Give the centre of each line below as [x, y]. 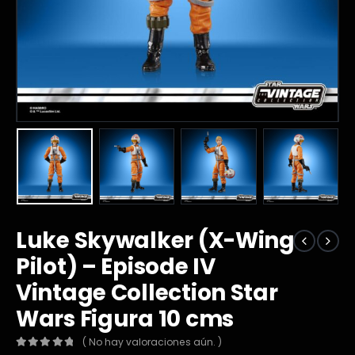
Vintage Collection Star [147, 293]
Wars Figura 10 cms [125, 319]
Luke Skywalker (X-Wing [155, 241]
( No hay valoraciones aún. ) [153, 342]
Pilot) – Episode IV [116, 267]
